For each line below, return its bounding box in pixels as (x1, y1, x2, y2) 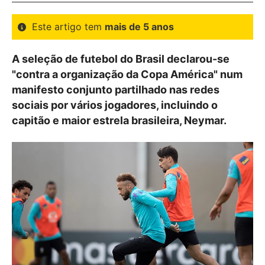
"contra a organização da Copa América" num (12, 68, 243, 80)
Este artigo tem (32, 21, 105, 33)
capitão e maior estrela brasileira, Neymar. (12, 114, 227, 127)
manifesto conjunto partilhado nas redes (12, 83, 219, 96)
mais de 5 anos (105, 21, 174, 33)
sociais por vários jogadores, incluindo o (12, 99, 218, 111)
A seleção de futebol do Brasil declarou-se (12, 53, 230, 65)
